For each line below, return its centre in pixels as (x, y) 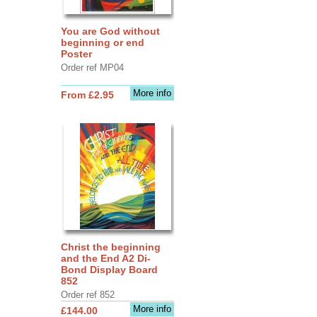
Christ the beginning (110, 247)
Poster (76, 53)
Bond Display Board (109, 269)
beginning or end (102, 42)
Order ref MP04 (92, 67)
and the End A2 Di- (105, 258)
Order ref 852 (87, 294)
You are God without (110, 31)
